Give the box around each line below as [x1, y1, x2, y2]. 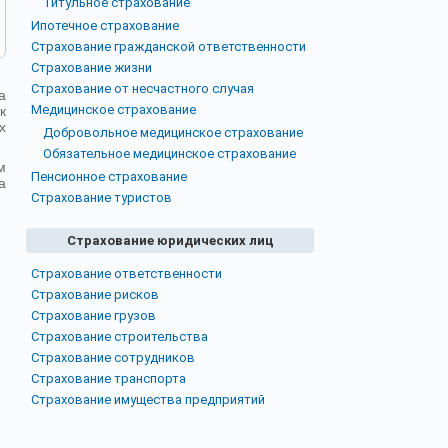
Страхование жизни [31, 60, 152, 75]
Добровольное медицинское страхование [43, 125, 303, 140]
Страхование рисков [31, 287, 159, 302]
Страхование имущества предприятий [31, 392, 265, 407]
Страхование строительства [31, 329, 208, 344]
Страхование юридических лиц [66, 233, 274, 248]
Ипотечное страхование [31, 18, 179, 33]
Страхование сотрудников [31, 350, 195, 365]
